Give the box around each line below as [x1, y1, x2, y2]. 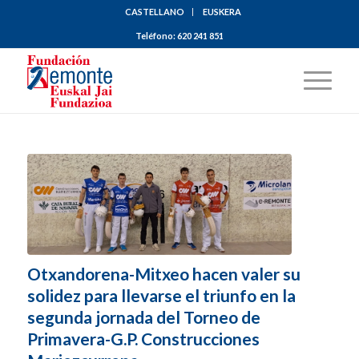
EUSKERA [203, 6, 242, 17]
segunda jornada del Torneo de [26, 306, 260, 327]
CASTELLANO [125, 6, 185, 17]
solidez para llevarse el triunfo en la [26, 284, 296, 305]
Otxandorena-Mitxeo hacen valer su [26, 263, 301, 284]
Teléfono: [135, 30, 177, 41]
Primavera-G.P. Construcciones [26, 328, 260, 349]
